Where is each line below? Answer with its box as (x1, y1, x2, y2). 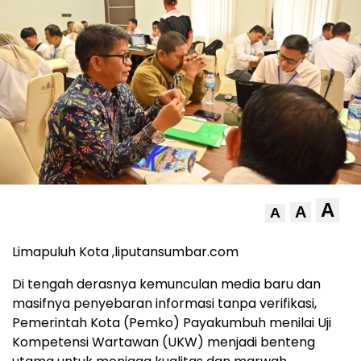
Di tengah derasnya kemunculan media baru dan (12, 275, 321, 294)
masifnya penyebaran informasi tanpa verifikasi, (12, 294, 317, 313)
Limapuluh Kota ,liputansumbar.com (12, 243, 239, 262)
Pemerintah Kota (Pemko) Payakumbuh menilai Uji (12, 313, 331, 333)
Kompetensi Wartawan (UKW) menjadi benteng (12, 333, 315, 352)
